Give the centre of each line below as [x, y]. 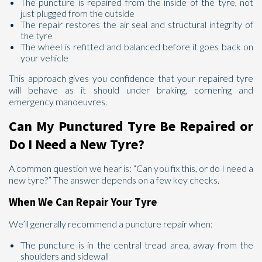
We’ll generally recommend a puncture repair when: [111, 224]
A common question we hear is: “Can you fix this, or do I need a [131, 168]
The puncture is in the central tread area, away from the [137, 245]
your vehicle [44, 58]
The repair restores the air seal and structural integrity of [137, 24]
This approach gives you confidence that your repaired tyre [131, 78]
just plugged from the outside [77, 13]
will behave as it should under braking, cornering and [131, 90]
